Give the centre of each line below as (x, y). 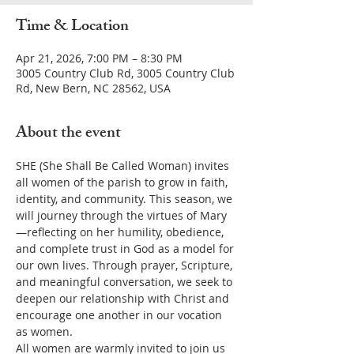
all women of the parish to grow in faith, (123, 182)
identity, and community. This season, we (126, 199)
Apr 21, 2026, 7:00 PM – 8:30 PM (99, 58)
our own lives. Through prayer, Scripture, (126, 265)
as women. (44, 331)
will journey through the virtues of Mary (121, 215)
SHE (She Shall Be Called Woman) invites (124, 166)
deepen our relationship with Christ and (124, 298)
